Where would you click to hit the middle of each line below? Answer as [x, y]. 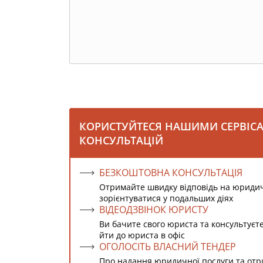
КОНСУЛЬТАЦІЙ [121, 140]
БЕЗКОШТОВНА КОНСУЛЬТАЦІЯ [171, 173]
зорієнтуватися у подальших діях [166, 198]
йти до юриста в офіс [142, 235]
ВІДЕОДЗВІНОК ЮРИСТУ [154, 210]
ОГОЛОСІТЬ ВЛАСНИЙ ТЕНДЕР [168, 247]
